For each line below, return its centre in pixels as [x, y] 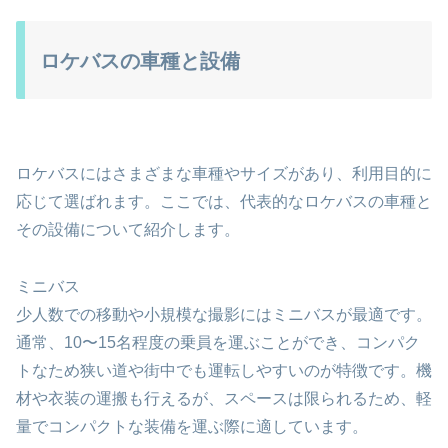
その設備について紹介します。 [128, 229]
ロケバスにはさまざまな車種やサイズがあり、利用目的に [224, 173]
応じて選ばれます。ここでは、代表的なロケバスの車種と [224, 201]
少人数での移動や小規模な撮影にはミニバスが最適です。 [224, 314]
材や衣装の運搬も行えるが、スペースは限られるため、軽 [224, 398]
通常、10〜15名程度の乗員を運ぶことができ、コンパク [218, 342]
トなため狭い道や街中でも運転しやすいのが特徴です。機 [224, 370]
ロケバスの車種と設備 [140, 61]
